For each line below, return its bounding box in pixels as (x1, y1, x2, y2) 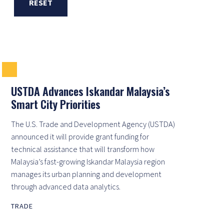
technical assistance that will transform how (11, 143, 154, 154)
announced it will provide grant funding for (11, 131, 149, 141)
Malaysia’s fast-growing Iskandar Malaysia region (11, 156, 165, 166)
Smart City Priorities (11, 95, 100, 112)
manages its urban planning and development (11, 168, 161, 179)
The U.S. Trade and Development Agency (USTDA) (11, 118, 175, 129)
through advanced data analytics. (11, 181, 120, 191)
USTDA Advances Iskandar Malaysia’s (11, 82, 170, 99)
